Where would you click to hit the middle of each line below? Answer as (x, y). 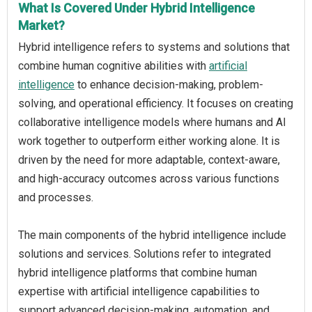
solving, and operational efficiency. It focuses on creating (156, 103)
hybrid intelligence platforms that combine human (138, 273)
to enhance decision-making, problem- (169, 85)
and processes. (56, 197)
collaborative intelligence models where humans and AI (152, 122)
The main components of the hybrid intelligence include (152, 235)
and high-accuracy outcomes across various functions (149, 179)
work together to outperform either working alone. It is (149, 141)
